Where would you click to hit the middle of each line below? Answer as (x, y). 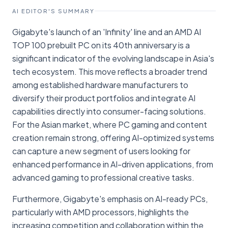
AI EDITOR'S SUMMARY (53, 11)
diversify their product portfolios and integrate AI (104, 98)
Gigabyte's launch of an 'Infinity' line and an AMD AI (107, 32)
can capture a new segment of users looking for (101, 151)
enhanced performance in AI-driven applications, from (113, 164)
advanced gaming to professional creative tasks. (103, 177)
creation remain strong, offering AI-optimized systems (113, 137)
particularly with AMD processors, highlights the (101, 212)
